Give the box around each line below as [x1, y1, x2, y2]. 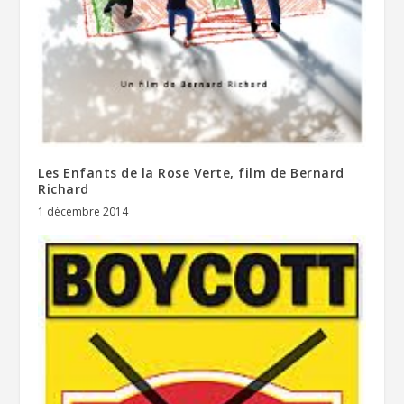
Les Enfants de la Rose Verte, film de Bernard [38, 164, 344, 182]
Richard [38, 180, 89, 198]
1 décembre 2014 [38, 204, 129, 220]
